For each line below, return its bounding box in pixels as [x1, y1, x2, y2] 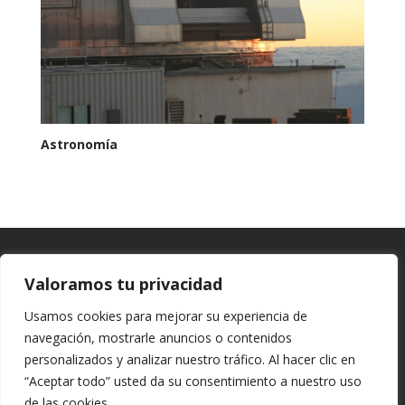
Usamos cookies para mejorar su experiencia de [24, 307, 307, 325]
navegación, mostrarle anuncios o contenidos [24, 329, 292, 346]
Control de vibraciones [40, 297, 224, 320]
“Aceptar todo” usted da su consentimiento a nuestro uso [24, 372, 362, 390]
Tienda [40, 328, 80, 346]
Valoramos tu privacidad [24, 273, 222, 295]
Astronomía [40, 136, 118, 154]
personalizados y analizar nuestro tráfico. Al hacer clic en [24, 351, 355, 368]
